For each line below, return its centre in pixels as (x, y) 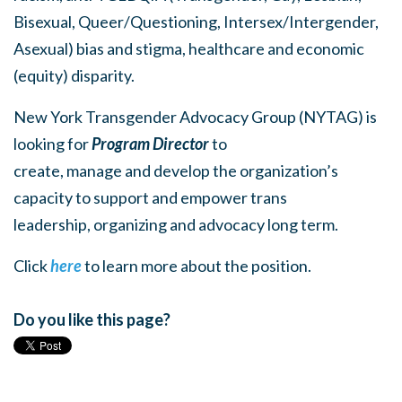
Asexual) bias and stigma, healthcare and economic (189, 48)
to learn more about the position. (198, 266)
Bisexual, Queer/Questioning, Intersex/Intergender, (196, 22)
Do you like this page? (92, 319)
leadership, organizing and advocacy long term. (176, 224)
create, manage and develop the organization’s (176, 170)
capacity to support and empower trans (150, 197)
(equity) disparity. (74, 75)
